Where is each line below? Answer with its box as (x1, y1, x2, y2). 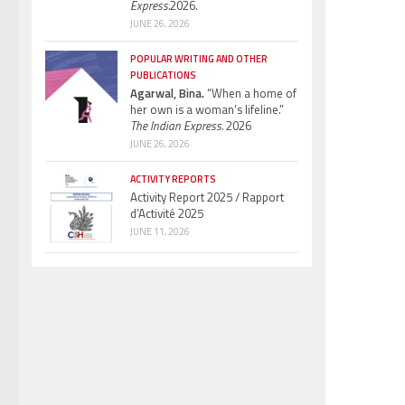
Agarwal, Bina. (130, 83, 204, 102)
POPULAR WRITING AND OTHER (130, 51, 268, 66)
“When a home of (204, 83, 297, 102)
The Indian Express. (130, 116, 223, 135)
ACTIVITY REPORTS (130, 171, 216, 186)
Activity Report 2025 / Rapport (130, 187, 284, 206)
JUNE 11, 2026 (130, 223, 190, 239)
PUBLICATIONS (130, 67, 196, 82)
